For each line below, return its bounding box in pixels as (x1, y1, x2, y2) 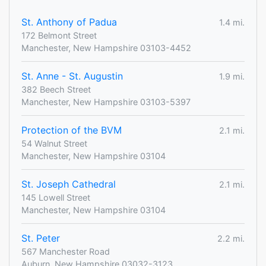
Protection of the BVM (21, 124, 122, 137)
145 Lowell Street (21, 192, 90, 203)
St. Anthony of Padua (21, 16, 117, 28)
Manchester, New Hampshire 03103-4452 (21, 43, 191, 53)
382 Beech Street (21, 84, 91, 95)
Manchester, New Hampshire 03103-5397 (21, 97, 191, 107)
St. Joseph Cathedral (21, 178, 116, 191)
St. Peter (21, 232, 60, 245)
